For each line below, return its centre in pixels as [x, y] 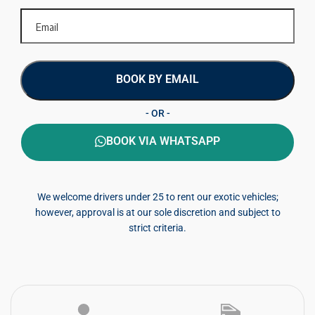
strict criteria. [157, 228]
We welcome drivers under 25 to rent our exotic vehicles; [157, 197]
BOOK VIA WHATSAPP [163, 141]
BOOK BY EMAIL [157, 79]
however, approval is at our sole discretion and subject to [157, 213]
